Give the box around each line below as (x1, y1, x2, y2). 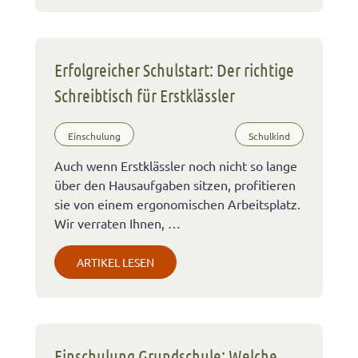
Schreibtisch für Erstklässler (54, 85, 235, 106)
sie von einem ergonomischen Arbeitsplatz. (54, 195, 300, 212)
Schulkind (249, 129, 290, 142)
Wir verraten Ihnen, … (54, 214, 181, 231)
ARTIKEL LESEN (77, 254, 154, 269)
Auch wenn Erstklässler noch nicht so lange (54, 157, 297, 173)
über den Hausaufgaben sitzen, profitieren (54, 176, 296, 193)
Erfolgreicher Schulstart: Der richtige (54, 59, 294, 81)
